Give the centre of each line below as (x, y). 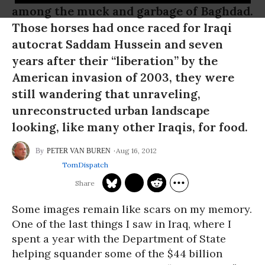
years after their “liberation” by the (115, 61)
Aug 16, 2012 (136, 150)
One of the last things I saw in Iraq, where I (122, 224)
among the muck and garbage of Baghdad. (132, 11)
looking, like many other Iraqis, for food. (130, 127)
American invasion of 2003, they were (123, 77)
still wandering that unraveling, (106, 94)
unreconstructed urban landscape (111, 110)
